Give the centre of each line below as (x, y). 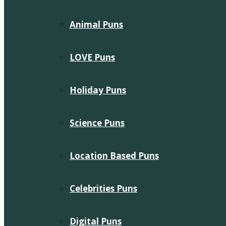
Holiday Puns (98, 90)
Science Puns (97, 123)
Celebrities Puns (103, 188)
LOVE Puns (92, 57)
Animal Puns (96, 24)
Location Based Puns (114, 156)
